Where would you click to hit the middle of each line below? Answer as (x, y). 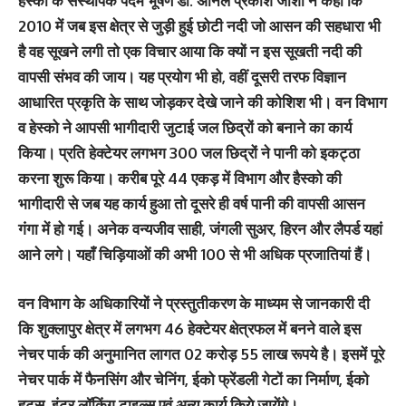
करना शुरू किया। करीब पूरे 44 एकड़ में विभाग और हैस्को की (180, 178)
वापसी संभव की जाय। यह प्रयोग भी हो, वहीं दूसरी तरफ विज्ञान (182, 77)
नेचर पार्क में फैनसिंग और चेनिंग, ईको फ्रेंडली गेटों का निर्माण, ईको (193, 379)
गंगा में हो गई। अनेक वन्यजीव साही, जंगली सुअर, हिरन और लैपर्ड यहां (200, 229)
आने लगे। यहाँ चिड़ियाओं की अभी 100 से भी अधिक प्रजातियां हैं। (195, 254)
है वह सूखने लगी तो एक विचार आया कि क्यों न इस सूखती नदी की (190, 51)
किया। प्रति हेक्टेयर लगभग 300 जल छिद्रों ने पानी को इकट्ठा (189, 153)
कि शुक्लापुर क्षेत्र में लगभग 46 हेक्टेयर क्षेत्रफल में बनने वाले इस (189, 328)
